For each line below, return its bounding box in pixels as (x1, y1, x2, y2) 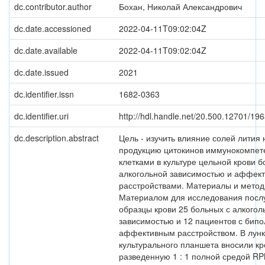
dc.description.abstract (14, 132, 99, 144)
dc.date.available (14, 44, 77, 56)
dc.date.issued (14, 66, 69, 78)
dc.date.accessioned (14, 22, 91, 34)
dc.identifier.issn (14, 88, 74, 100)
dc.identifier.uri (14, 110, 69, 122)
